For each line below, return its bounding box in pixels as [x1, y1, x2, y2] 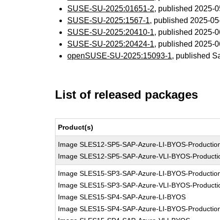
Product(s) [58, 123, 94, 131]
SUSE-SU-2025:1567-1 [67, 16, 150, 25]
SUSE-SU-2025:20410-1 [67, 28, 155, 36]
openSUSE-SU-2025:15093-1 [67, 52, 172, 60]
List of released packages [55, 88, 198, 101]
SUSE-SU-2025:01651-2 [67, 4, 155, 13]
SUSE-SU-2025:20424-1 [67, 40, 155, 48]
